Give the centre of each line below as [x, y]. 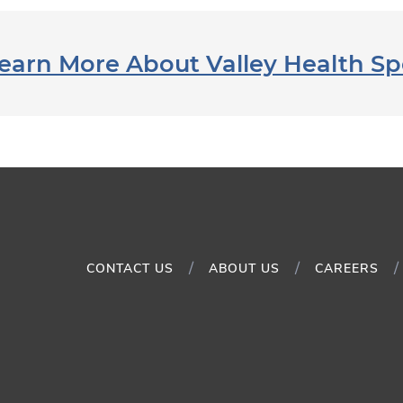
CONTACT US [130, 268]
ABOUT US [244, 268]
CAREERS [347, 268]
